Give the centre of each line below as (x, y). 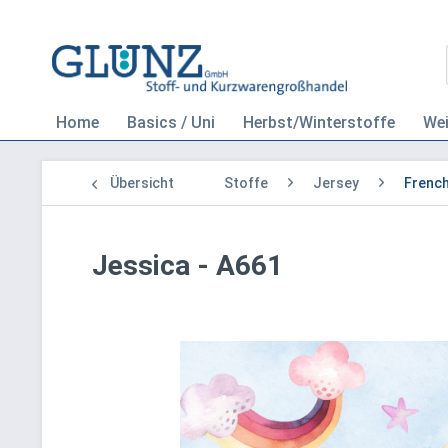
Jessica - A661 (187, 265)
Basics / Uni (171, 122)
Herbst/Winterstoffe (319, 122)
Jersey (336, 183)
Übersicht (142, 183)
